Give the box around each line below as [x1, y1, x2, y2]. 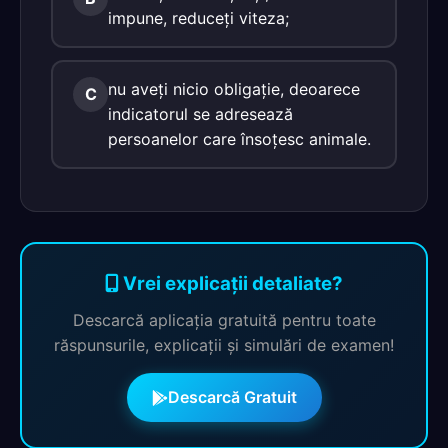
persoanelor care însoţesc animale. [108, 129, 371, 149]
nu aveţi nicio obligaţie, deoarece [108, 79, 360, 99]
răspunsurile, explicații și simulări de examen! [54, 335, 394, 355]
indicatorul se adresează [108, 104, 293, 124]
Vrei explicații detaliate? [119, 272, 343, 295]
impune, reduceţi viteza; [108, 8, 289, 28]
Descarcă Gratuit [167, 387, 297, 407]
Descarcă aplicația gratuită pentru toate [72, 310, 376, 330]
